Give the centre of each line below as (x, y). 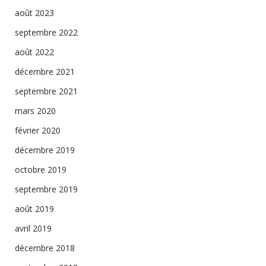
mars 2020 (35, 111)
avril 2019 (33, 228)
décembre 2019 (45, 150)
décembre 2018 (45, 248)
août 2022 (34, 52)
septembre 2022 (46, 32)
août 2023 (34, 13)
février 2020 (38, 130)
